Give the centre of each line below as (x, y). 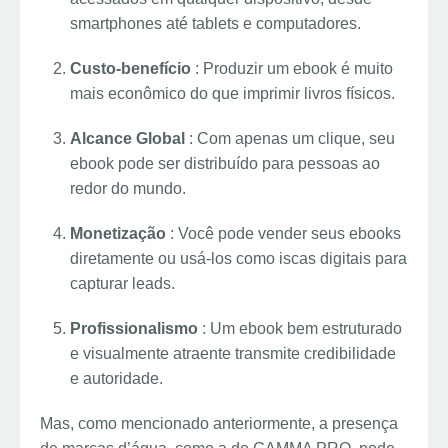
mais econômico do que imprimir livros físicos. (232, 93)
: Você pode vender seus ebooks (285, 233)
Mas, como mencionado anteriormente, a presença (219, 423)
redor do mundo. (128, 188)
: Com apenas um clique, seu (292, 138)
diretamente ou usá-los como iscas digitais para (238, 258)
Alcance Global (129, 138)
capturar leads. (122, 283)
